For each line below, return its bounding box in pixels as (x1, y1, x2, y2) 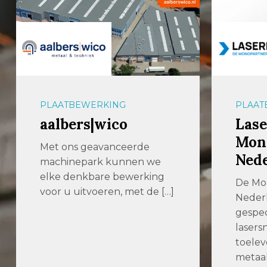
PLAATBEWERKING (40, 99, 126, 110)
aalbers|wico (40, 114, 128, 133)
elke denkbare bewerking (40, 170, 165, 182)
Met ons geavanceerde (40, 141, 150, 153)
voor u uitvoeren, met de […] (40, 185, 175, 197)
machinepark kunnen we (40, 156, 162, 167)
